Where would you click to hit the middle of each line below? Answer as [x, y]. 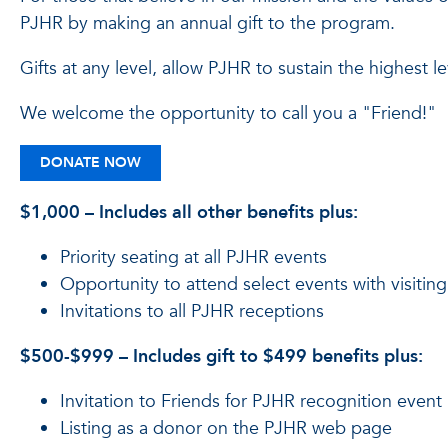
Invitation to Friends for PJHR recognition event [251, 402]
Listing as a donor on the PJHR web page [226, 429]
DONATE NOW [90, 163]
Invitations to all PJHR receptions [192, 312]
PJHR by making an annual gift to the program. [207, 24]
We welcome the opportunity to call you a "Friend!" [228, 114]
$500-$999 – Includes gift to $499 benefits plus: [221, 357]
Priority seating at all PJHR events [193, 258]
